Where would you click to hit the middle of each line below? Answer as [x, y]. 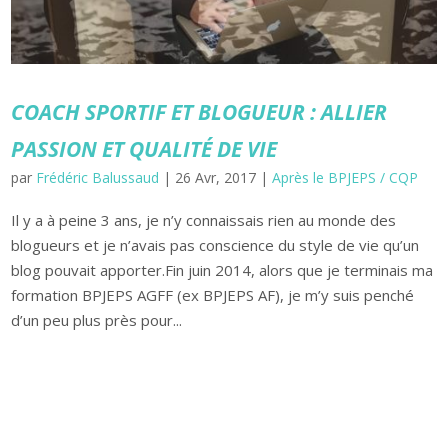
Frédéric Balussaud [98, 177]
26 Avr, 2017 [216, 177]
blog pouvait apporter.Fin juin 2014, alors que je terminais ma [222, 269]
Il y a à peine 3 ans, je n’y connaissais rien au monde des [204, 219]
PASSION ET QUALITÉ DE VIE [144, 148]
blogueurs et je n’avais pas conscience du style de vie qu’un [215, 244]
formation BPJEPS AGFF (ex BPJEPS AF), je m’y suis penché [213, 294]
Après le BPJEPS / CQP [345, 177]
